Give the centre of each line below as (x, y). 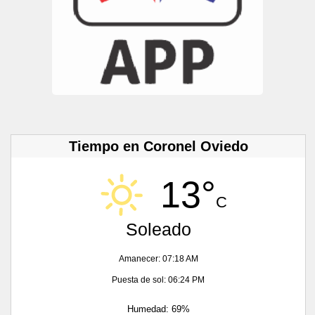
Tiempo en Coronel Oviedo (158, 146)
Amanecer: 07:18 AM (158, 258)
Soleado (158, 229)
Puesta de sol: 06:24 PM (158, 279)
